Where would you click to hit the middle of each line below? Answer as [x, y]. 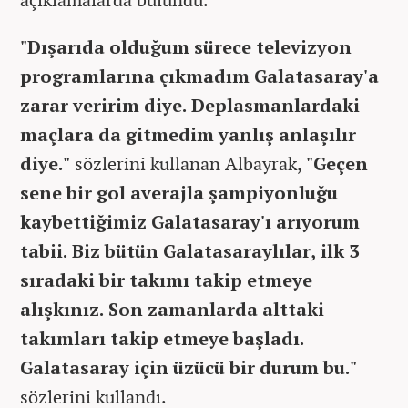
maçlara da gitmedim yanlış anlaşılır [188, 134]
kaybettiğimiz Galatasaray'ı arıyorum [190, 221]
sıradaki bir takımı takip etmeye [166, 280]
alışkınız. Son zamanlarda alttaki [172, 309]
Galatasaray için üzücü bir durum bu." [189, 367]
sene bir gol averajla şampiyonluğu [179, 192]
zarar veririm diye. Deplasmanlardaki [190, 105]
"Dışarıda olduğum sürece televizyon [186, 46]
